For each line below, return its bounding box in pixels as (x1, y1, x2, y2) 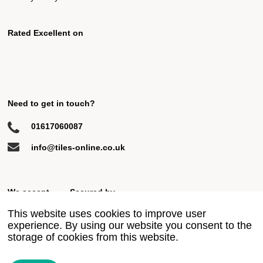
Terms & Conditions (153, 244, 215, 253)
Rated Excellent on (7, 28, 83, 38)
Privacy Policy (97, 244, 143, 253)
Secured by (69, 187, 115, 197)
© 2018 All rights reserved (7, 244, 90, 253)
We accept (7, 187, 49, 197)
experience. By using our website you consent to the (7, 220, 252, 231)
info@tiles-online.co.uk (31, 142, 125, 152)
